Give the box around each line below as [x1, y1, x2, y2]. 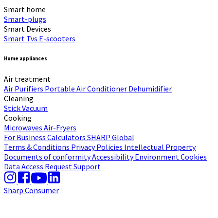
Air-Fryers [44, 123, 76, 133]
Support [73, 162, 101, 172]
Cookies [181, 152, 207, 162]
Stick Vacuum [4, 103, 48, 113]
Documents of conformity [4, 152, 92, 162]
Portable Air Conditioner [45, 84, 128, 94]
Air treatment [4, 74, 51, 84]
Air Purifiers [4, 84, 45, 94]
